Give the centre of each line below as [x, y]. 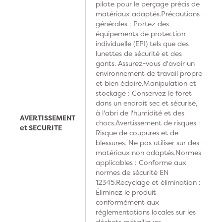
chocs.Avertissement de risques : [148, 123]
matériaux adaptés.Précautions [148, 14]
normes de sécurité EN [132, 172]
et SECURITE [41, 128]
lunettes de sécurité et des [139, 53]
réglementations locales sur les [146, 212]
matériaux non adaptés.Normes [148, 152]
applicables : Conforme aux [141, 162]
